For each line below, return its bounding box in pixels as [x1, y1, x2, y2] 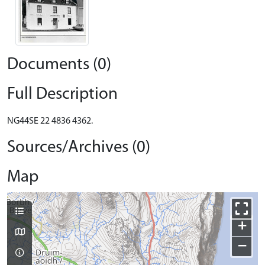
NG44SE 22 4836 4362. [7, 116, 93, 126]
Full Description [7, 85, 118, 103]
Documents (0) [7, 56, 111, 73]
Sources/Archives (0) [7, 138, 150, 156]
